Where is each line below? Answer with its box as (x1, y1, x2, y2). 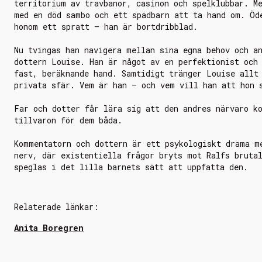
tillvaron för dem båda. (14, 115, 122, 126)
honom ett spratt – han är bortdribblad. (14, 21, 198, 32)
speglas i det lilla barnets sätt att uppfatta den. (14, 161, 248, 173)
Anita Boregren (14, 222, 84, 233)
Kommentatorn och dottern (14, 138, 127, 149)
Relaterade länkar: (14, 201, 99, 212)
